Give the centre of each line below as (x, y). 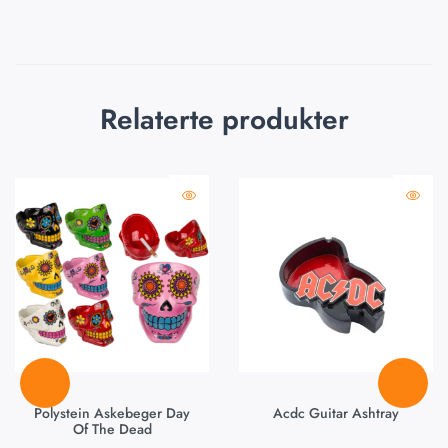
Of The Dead (112, 428)
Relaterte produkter (224, 119)
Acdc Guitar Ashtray (336, 412)
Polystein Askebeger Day (112, 412)
